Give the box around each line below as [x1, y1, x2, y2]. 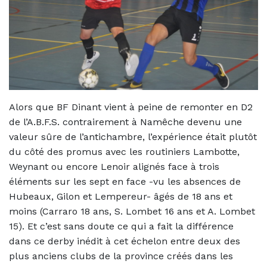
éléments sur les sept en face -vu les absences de [9, 176, 241, 188]
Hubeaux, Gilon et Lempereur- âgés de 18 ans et [9, 191, 232, 203]
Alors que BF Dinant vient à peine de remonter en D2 [9, 101, 253, 113]
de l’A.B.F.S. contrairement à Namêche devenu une [9, 116, 242, 128]
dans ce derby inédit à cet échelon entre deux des [9, 235, 240, 247]
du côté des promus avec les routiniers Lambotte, [9, 146, 240, 158]
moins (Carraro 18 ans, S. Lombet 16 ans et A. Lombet [9, 206, 255, 218]
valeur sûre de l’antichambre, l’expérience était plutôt [9, 131, 257, 143]
